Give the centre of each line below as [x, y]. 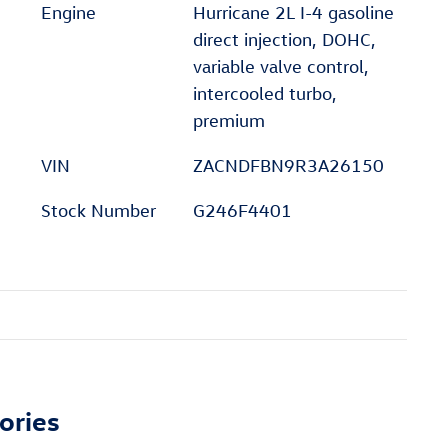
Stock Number [98, 210]
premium [228, 120]
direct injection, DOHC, [284, 39]
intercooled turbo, [264, 93]
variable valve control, [280, 66]
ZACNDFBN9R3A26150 [288, 165]
